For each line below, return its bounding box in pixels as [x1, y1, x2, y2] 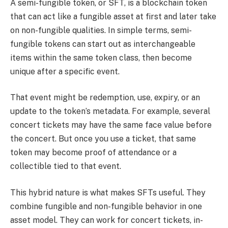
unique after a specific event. [10, 66, 120, 76]
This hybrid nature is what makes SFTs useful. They [10, 187, 206, 197]
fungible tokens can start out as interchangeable [10, 39, 195, 49]
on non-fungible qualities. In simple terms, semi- [10, 25, 192, 35]
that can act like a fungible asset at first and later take [10, 11, 216, 21]
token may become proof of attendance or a [10, 148, 177, 158]
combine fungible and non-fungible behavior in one [10, 201, 202, 211]
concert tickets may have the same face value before [10, 120, 212, 130]
